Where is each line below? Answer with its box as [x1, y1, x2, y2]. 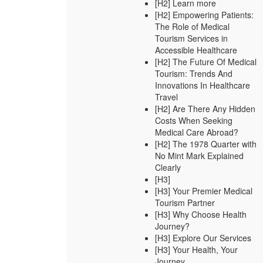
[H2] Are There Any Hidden [155, 103, 256, 114]
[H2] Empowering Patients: [155, 9, 254, 21]
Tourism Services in [155, 32, 228, 44]
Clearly [155, 161, 181, 173]
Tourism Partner [155, 197, 215, 208]
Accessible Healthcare [155, 44, 238, 56]
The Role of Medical [155, 21, 230, 32]
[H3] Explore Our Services [155, 232, 252, 244]
